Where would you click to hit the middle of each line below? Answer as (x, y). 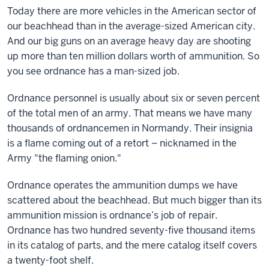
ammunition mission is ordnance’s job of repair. (112, 215)
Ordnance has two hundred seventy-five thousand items (131, 230)
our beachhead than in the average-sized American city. (131, 26)
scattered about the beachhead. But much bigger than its (134, 200)
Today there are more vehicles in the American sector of (132, 11)
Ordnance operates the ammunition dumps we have (122, 185)
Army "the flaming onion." (64, 158)
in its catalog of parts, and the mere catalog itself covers (132, 245)
